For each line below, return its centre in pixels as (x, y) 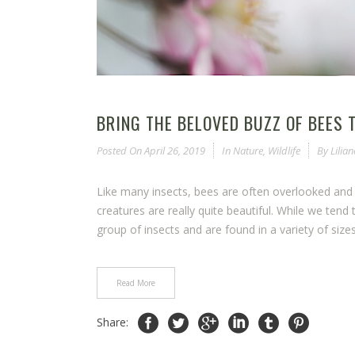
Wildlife (284, 151)
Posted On (119, 151)
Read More (136, 283)
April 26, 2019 (174, 151)
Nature (248, 151)
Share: (114, 323)
